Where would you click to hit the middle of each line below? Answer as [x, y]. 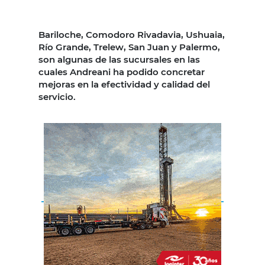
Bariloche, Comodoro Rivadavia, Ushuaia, [132, 34]
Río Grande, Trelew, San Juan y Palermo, [129, 47]
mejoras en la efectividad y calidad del [124, 84]
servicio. [58, 96]
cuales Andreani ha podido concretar [122, 72]
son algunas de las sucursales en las [119, 59]
